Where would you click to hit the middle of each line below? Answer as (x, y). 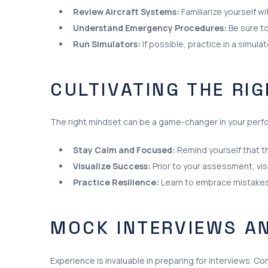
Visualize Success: (112, 166)
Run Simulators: (107, 44)
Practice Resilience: (116, 182)
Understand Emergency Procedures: (150, 28)
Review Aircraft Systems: (126, 11)
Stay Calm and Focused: (124, 150)
